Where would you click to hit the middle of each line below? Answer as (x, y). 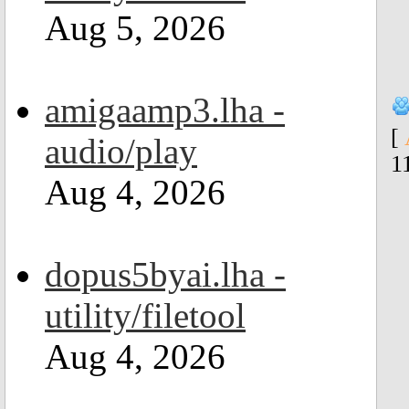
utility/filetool (145, 315)
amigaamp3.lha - (165, 110)
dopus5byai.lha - (165, 274)
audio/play (121, 151)
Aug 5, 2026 (135, 28)
